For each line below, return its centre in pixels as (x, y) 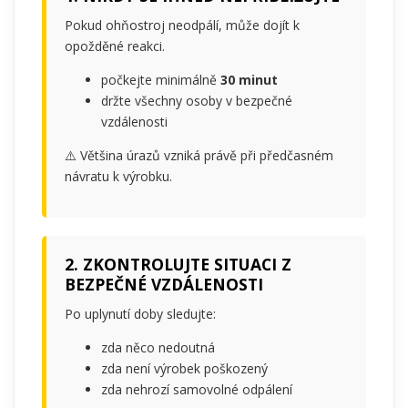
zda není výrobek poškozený (184, 368)
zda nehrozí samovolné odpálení (197, 389)
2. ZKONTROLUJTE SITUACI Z (178, 264)
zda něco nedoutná (158, 347)
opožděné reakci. (115, 46)
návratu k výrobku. (118, 176)
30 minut (249, 79)
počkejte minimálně (161, 79)
